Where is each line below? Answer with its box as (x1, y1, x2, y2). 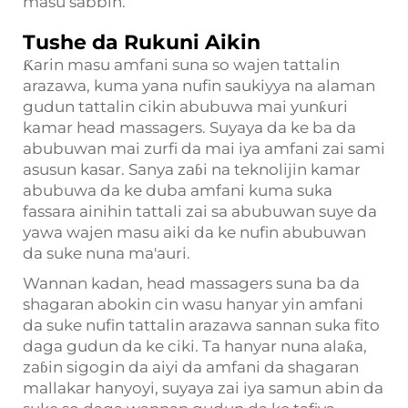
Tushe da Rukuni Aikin (23, 30, 260, 55)
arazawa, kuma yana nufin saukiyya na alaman (23, 76, 375, 95)
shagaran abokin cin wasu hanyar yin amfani (23, 295, 363, 313)
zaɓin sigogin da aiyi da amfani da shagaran (23, 358, 359, 376)
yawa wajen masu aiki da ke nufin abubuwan (23, 223, 366, 241)
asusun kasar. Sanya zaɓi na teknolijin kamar (23, 160, 361, 178)
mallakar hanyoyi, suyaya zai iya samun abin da (23, 379, 383, 397)
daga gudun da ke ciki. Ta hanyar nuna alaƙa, (23, 337, 367, 355)
